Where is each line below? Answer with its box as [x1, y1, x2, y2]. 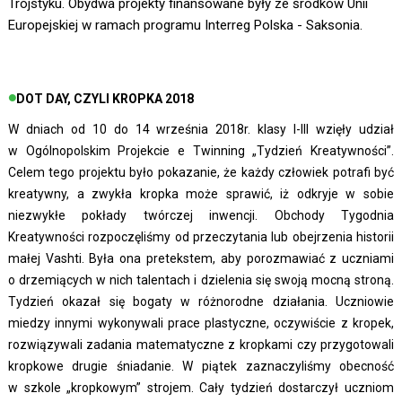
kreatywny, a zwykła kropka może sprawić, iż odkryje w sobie [7, 187, 395, 202]
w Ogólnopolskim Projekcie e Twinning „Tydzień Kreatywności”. [7, 144, 395, 159]
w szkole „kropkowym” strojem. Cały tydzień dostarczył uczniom [7, 380, 395, 396]
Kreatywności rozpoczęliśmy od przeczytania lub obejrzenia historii [7, 230, 395, 245]
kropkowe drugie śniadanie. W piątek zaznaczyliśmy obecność [7, 359, 395, 374]
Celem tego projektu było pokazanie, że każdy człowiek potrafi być [7, 165, 395, 180]
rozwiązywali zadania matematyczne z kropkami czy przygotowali [7, 337, 395, 353]
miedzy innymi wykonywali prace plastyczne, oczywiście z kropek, [7, 316, 395, 331]
